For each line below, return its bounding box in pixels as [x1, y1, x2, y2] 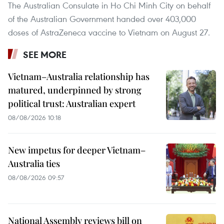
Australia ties [8, 157, 60, 169]
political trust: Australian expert [8, 97, 135, 109]
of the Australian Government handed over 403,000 [8, 12, 196, 24]
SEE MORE [23, 48, 66, 60]
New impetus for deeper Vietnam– [8, 143, 145, 156]
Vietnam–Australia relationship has [8, 70, 149, 82]
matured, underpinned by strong [8, 83, 141, 96]
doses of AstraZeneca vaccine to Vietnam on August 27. [8, 26, 210, 38]
